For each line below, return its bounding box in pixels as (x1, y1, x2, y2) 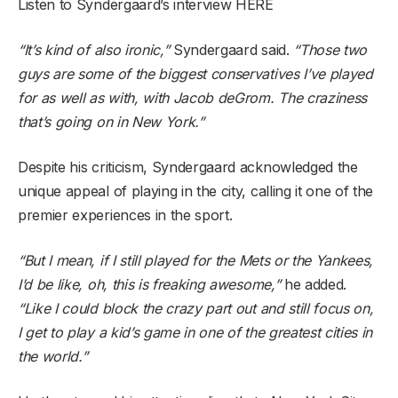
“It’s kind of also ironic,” (18, 41, 170, 60)
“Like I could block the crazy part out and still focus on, (18, 299, 374, 318)
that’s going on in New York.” (18, 113, 204, 131)
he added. (280, 275, 347, 294)
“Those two (293, 41, 368, 60)
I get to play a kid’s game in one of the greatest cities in (18, 323, 373, 342)
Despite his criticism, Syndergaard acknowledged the (18, 158, 358, 177)
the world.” (18, 347, 88, 366)
